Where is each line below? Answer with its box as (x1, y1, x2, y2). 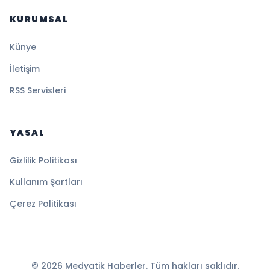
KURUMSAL (10, 13, 69, 26)
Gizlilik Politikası (10, 154, 77, 167)
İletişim (10, 63, 40, 75)
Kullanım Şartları (10, 176, 83, 189)
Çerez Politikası (10, 198, 77, 210)
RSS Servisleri (10, 84, 66, 97)
